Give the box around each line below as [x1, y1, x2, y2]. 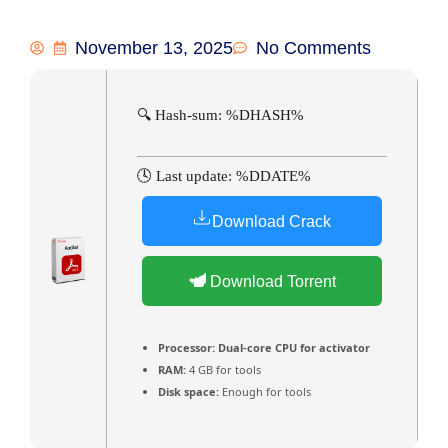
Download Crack [211, 213, 331, 231]
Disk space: [158, 384, 219, 400]
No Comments [255, 38, 371, 58]
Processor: [158, 340, 215, 356]
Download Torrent [206, 273, 336, 291]
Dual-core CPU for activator [215, 340, 370, 356]
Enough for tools [219, 384, 311, 400]
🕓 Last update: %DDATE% [137, 168, 311, 185]
